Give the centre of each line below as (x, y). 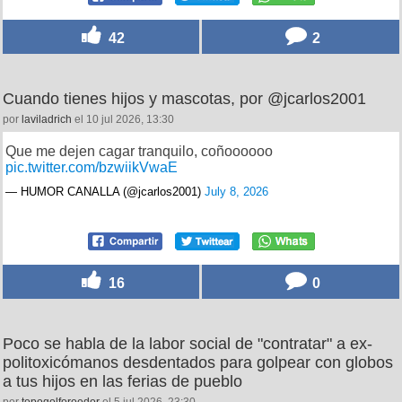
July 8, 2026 (236, 192)
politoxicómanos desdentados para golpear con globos (198, 363)
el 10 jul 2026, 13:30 (123, 120)
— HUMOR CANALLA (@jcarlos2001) (105, 192)
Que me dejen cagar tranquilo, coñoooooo (139, 152)
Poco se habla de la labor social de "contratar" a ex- (188, 344)
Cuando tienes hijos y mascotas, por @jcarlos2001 (184, 99)
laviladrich (47, 120)
